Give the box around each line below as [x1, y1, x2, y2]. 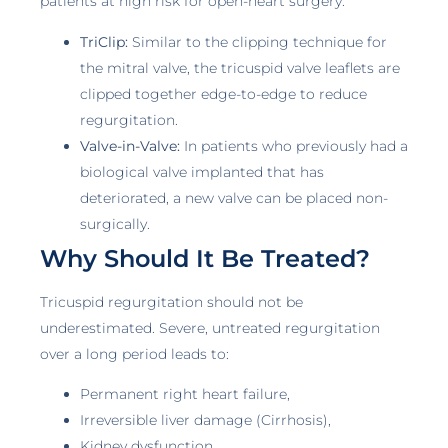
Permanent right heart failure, [80, 385, 290, 404]
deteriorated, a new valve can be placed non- [80, 188, 388, 207]
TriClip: [80, 32, 128, 51]
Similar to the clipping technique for [128, 32, 387, 51]
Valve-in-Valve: [80, 136, 180, 155]
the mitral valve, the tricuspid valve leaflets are [80, 58, 400, 77]
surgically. [80, 214, 150, 233]
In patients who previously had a [180, 136, 408, 155]
